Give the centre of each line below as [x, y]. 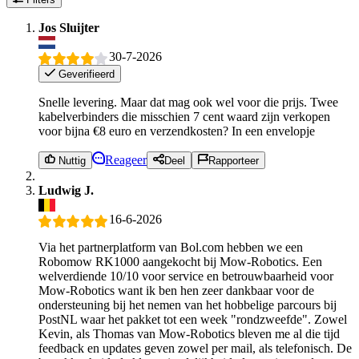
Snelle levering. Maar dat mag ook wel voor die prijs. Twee [188, 102]
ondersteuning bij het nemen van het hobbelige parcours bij [188, 305]
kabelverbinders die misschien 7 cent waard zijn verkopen [184, 116]
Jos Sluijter [69, 28]
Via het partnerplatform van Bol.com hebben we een [171, 247]
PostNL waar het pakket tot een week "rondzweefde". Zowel [193, 319]
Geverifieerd [85, 74]
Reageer [126, 160]
